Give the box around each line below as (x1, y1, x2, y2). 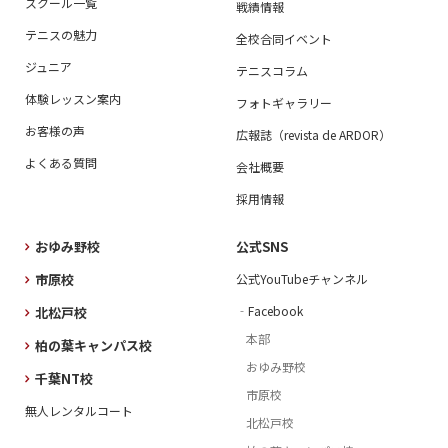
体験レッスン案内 (24, 90, 121, 108)
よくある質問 (24, 154, 97, 172)
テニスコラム (235, 62, 308, 80)
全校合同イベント (235, 30, 332, 48)
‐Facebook (235, 302, 303, 320)
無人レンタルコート (24, 402, 133, 420)
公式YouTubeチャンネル (235, 270, 368, 288)
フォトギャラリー (235, 94, 332, 112)
